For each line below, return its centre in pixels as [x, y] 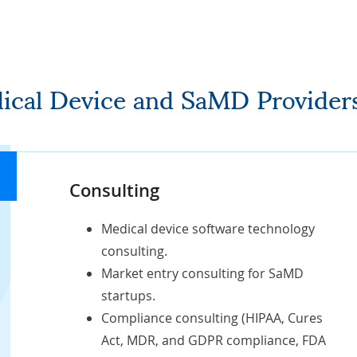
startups [126, 296]
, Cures [302, 318]
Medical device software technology [208, 229]
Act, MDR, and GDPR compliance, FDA [213, 340]
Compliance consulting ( [173, 318]
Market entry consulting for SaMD [202, 273]
